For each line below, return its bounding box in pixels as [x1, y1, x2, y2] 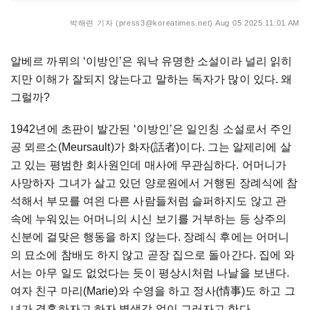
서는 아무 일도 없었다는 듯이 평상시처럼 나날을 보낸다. [10, 267, 290, 279]
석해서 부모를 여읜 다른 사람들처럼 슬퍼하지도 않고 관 [10, 195, 287, 207]
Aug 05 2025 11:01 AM [215, 19, 300, 27]
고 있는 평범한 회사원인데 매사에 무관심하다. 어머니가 [10, 159, 287, 171]
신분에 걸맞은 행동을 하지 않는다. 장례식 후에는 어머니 [10, 231, 290, 243]
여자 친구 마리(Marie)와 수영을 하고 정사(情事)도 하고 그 [10, 285, 295, 297]
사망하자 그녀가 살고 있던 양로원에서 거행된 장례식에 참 [10, 177, 298, 189]
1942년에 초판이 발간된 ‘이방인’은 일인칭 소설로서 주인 [10, 123, 293, 135]
